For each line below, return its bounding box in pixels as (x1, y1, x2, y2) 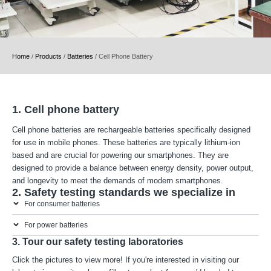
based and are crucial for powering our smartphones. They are (12, 150, 229, 160)
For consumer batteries (24, 199, 100, 208)
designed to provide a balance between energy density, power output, (12, 163, 253, 172)
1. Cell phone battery (12, 103, 119, 116)
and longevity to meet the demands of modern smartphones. (12, 175, 223, 185)
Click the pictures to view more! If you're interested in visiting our (12, 255, 239, 265)
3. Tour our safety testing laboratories (12, 235, 183, 247)
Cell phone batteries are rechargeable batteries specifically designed (12, 125, 250, 134)
